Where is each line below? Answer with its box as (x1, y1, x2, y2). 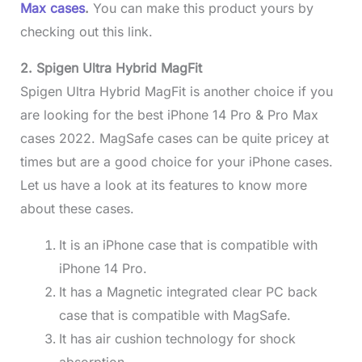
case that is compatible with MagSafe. (58, 307, 291, 324)
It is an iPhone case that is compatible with (58, 237, 318, 254)
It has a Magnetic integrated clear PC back (58, 284, 318, 301)
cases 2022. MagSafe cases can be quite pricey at (19, 130, 329, 147)
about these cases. (19, 200, 134, 217)
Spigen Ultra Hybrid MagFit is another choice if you (19, 83, 333, 100)
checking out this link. (19, 23, 153, 40)
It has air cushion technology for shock (58, 330, 296, 347)
